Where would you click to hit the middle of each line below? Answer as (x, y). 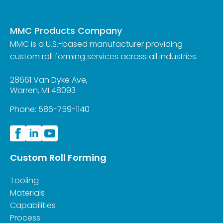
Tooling (24, 180)
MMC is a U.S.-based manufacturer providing (96, 44)
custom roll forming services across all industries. (104, 56)
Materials (27, 193)
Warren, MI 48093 (43, 90)
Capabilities (33, 205)
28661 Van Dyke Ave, (49, 80)
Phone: (24, 109)
